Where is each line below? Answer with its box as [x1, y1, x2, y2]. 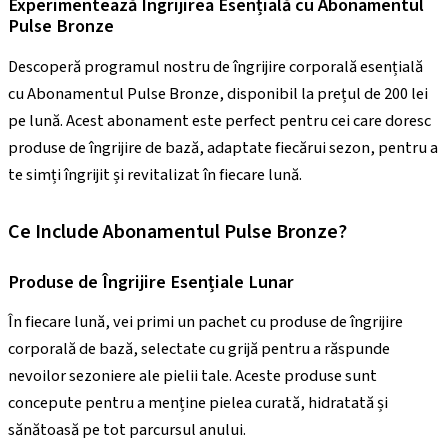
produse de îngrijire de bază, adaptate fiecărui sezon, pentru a [8, 135, 438, 160]
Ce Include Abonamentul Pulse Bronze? [8, 217, 347, 246]
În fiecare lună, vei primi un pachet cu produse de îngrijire [8, 310, 403, 335]
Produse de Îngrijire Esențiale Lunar [8, 269, 294, 296]
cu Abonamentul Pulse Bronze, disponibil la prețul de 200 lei [8, 81, 428, 106]
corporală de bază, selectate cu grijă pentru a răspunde [8, 337, 390, 362]
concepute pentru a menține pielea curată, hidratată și [8, 391, 388, 416]
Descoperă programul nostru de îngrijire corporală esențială [8, 54, 423, 79]
